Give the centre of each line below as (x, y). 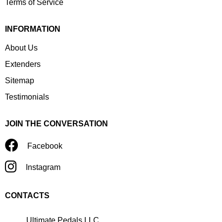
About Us (21, 48)
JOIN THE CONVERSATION (56, 124)
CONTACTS (27, 196)
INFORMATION (33, 29)
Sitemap (20, 81)
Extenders (23, 64)
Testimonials (27, 97)
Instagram (43, 167)
